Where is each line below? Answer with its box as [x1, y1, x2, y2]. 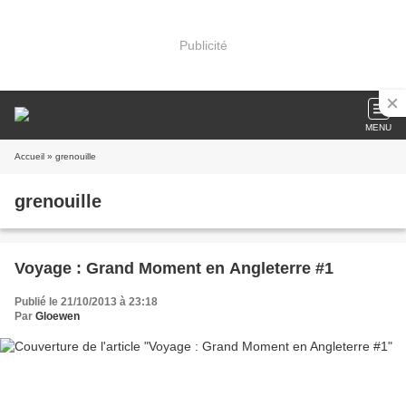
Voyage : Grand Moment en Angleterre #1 [14, 259, 333, 277]
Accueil [14, 151, 44, 161]
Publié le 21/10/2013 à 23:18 [14, 295, 158, 308]
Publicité [179, 37, 227, 53]
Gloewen [35, 310, 80, 323]
